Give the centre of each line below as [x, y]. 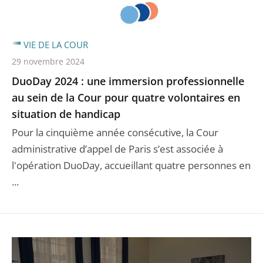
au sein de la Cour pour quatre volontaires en [126, 97]
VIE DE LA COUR [56, 44]
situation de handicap [66, 114]
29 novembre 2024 [48, 61]
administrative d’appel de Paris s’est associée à [117, 149]
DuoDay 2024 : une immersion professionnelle [128, 81]
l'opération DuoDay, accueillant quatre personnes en [131, 165]
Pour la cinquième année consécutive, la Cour [115, 132]
